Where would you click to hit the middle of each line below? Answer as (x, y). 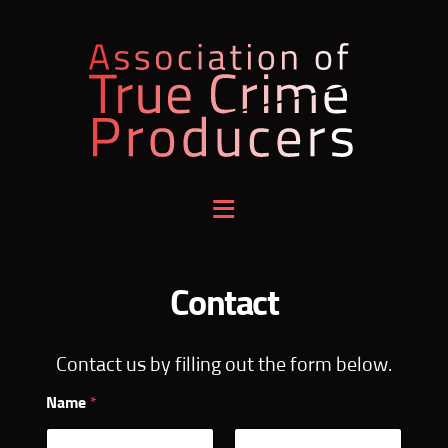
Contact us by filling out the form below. (224, 365)
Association (115, 210)
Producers (110, 298)
